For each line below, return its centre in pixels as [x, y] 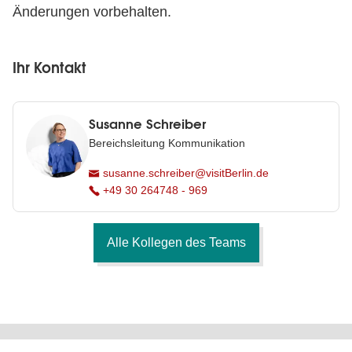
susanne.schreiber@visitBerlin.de [184, 173]
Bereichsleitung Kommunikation [167, 143]
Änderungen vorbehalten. [92, 12]
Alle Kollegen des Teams [176, 242]
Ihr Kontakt [49, 68]
